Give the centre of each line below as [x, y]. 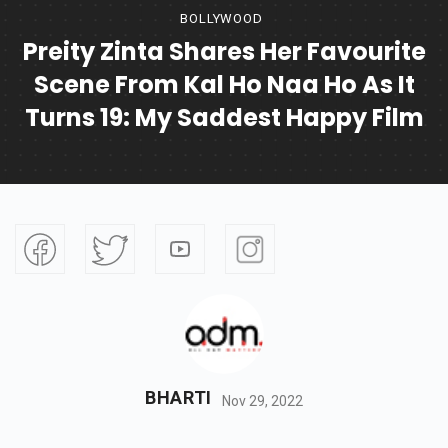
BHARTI [178, 398]
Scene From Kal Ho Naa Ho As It [224, 85]
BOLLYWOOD [221, 19]
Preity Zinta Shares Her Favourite [224, 52]
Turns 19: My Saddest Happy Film [224, 118]
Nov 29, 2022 [263, 400]
